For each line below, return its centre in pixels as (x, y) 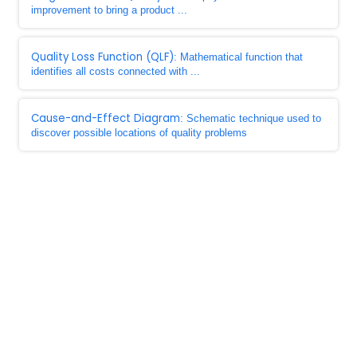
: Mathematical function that (238, 57)
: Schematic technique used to (251, 118)
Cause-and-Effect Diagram (106, 118)
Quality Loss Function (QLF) (102, 57)
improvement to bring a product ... (109, 10)
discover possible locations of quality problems (139, 133)
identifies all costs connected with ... (116, 71)
